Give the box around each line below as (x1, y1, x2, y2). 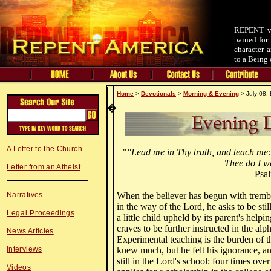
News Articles (7, 227, 54, 235)
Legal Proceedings (7, 209, 74, 217)
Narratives (7, 191, 43, 199)
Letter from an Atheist (7, 163, 80, 171)
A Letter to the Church (7, 145, 82, 153)
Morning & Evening (183, 90, 239, 97)
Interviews (7, 245, 42, 253)
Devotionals (141, 90, 176, 97)
